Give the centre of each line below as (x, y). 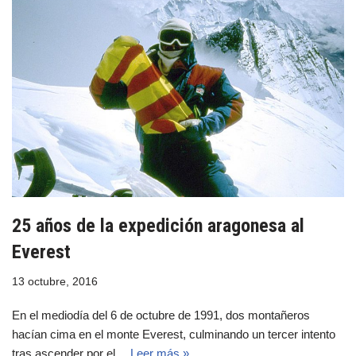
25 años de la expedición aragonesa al (158, 225)
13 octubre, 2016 (55, 281)
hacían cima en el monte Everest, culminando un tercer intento (174, 334)
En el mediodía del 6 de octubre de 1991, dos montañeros (161, 315)
